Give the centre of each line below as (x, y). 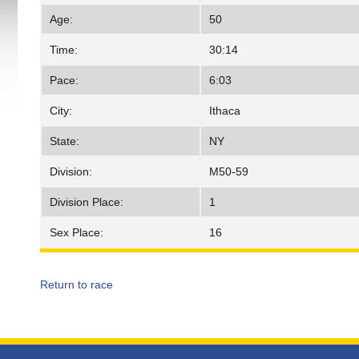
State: (65, 141)
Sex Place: (77, 233)
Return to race (77, 285)
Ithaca (225, 111)
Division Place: (87, 202)
